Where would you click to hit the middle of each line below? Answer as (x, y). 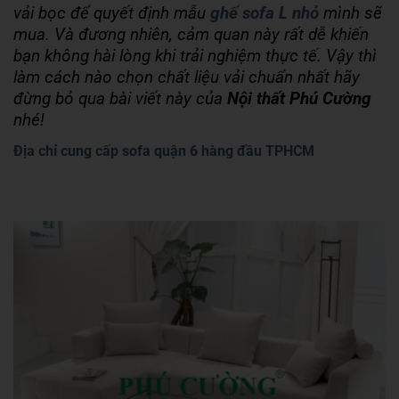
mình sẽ (350, 13)
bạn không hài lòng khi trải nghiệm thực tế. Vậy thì (195, 56)
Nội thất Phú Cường (299, 98)
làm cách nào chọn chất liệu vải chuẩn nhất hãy (187, 77)
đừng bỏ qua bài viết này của (120, 98)
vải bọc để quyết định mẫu (112, 13)
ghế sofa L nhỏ (265, 13)
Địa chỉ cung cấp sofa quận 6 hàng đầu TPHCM (164, 151)
